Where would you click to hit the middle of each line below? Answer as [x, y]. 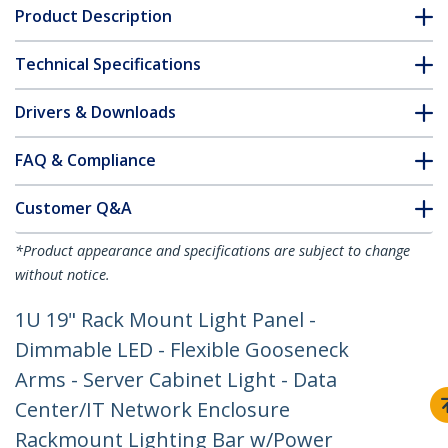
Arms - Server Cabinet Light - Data [176, 380]
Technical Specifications [108, 64]
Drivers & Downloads [95, 112]
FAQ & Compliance [85, 160]
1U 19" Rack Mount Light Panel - [165, 320]
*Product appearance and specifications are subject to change [212, 251]
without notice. [62, 275]
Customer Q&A [73, 208]
